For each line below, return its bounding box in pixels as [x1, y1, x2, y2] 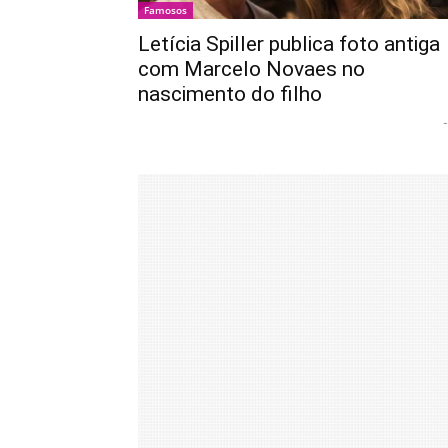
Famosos [144, 3, 187, 18]
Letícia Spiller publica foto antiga [138, 32, 440, 57]
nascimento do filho [138, 82, 322, 107]
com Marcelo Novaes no [138, 57, 365, 82]
